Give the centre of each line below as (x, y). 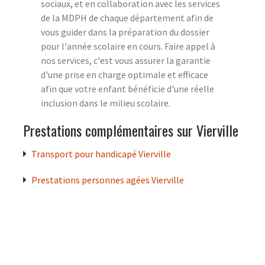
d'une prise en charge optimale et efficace (125, 74)
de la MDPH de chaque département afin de (127, 17)
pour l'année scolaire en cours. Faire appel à (128, 46)
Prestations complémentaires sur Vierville (131, 130)
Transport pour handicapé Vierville (101, 153)
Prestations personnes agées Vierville (108, 180)
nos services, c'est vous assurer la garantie (126, 60)
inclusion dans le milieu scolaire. (106, 103)
